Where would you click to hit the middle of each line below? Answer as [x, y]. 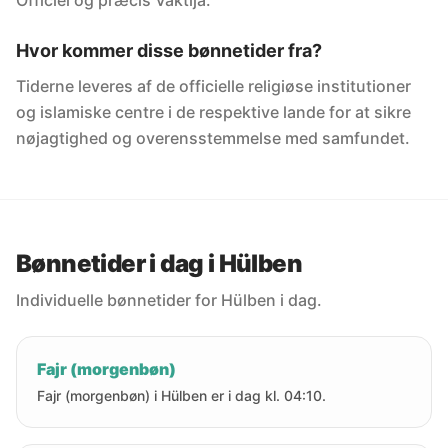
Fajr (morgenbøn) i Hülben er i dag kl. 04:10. [181, 395]
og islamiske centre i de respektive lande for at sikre [213, 112]
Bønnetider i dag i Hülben [159, 263]
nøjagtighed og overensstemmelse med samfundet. [213, 138]
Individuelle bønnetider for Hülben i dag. [169, 300]
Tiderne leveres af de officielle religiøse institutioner [213, 86]
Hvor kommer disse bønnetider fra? [169, 50]
